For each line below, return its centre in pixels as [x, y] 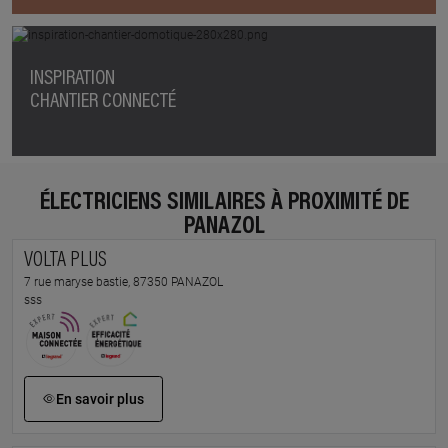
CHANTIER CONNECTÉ [102, 102]
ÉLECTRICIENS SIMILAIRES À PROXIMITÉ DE [224, 202]
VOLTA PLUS [65, 261]
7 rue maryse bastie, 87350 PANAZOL [123, 282]
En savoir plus [100, 399]
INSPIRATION [72, 79]
